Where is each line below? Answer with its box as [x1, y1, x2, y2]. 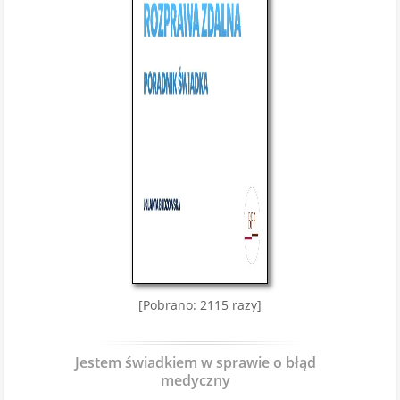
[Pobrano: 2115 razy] [138, 296, 262, 313]
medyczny [161, 371, 230, 390]
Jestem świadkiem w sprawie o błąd [75, 353, 316, 372]
